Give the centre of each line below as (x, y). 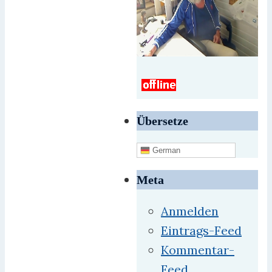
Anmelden (190, 211)
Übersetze (162, 121)
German (165, 150)
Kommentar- (198, 250)
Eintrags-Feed (201, 231)
